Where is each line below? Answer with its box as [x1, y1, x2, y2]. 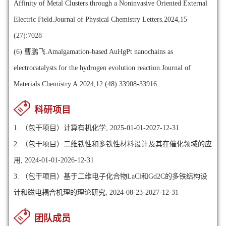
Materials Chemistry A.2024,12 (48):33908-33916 [13, 80, 157, 88]
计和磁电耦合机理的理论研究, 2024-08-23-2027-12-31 [13, 188, 179, 196]
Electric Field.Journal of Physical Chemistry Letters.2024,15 [13, 15, 187, 23]
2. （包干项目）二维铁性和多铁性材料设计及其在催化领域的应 [13, 140, 212, 148]
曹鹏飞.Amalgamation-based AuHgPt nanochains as [24, 47, 173, 55]
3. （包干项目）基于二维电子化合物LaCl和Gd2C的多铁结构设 [13, 172, 207, 180]
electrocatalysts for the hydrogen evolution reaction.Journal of [13, 64, 191, 72]
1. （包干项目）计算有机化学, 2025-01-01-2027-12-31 [13, 124, 179, 132]
